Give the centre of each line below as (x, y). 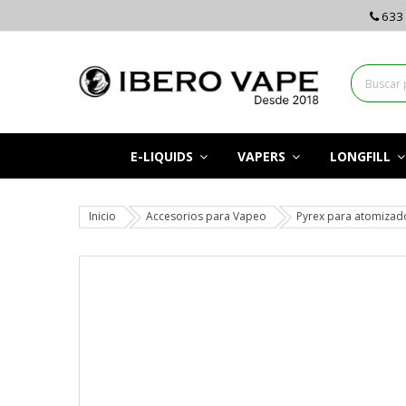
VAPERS (263, 156)
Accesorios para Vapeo (206, 217)
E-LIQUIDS (163, 156)
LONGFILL (362, 156)
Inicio (102, 217)
